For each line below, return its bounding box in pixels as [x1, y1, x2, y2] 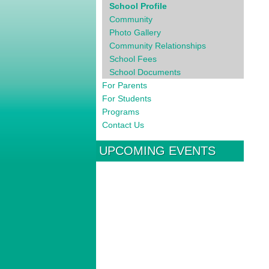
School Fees [109, 54, 157, 64]
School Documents [109, 67, 181, 77]
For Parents [102, 80, 148, 90]
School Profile [109, 1, 167, 11]
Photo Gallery [109, 28, 161, 37]
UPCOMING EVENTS [99, 144, 216, 157]
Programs [102, 107, 140, 116]
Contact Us [102, 120, 145, 130]
